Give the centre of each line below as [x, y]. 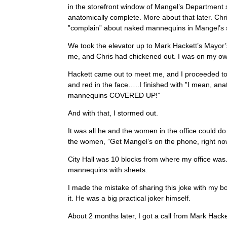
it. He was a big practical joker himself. [129, 198]
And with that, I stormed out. [113, 113]
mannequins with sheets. [108, 169]
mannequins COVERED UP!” [114, 95]
